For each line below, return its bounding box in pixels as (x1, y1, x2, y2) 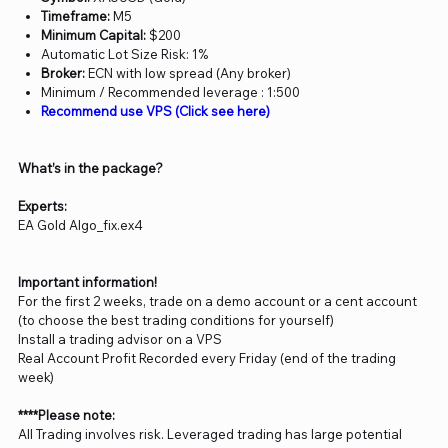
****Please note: (17, 407, 115, 424)
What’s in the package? (17, 160, 163, 177)
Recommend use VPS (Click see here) (41, 103, 271, 120)
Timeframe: (41, 8, 111, 25)
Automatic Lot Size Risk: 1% (41, 46, 209, 63)
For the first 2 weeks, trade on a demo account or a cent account (17, 293, 417, 310)
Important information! (17, 274, 157, 291)
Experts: (17, 198, 67, 215)
